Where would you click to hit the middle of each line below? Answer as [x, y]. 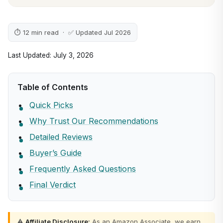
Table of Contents [53, 87]
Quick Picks [51, 105]
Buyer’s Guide [56, 153]
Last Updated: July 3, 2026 [51, 55]
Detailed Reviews [61, 137]
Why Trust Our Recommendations [94, 121]
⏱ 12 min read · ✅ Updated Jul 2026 [73, 32]
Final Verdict [53, 185]
